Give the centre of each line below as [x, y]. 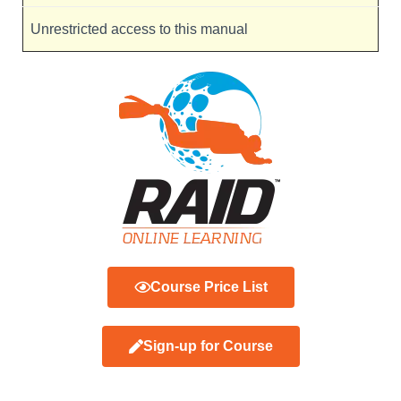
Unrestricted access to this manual [139, 29]
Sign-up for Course [208, 346]
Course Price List [209, 287]
